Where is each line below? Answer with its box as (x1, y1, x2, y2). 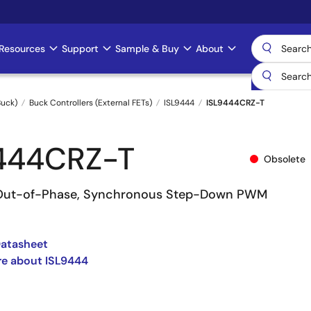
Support (62, 42, 99, 55)
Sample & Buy (115, 42, 179, 55)
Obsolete (264, 152, 305, 165)
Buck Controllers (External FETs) (29, 97, 152, 108)
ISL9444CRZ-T (206, 97, 264, 108)
